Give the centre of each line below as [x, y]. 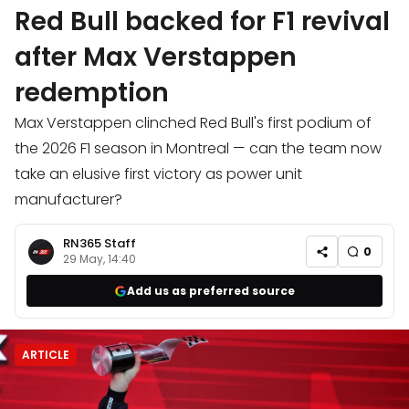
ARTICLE [46, 355]
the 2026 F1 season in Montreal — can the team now [198, 149]
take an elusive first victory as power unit [158, 174]
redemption [92, 93]
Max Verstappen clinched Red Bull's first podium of [193, 123]
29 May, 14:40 [100, 259]
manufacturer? [68, 200]
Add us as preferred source [211, 290]
